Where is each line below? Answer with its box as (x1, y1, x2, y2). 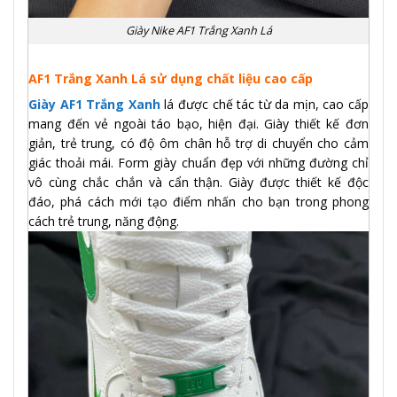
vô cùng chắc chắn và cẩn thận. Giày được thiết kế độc (28, 173, 369, 191)
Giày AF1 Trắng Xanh (28, 95, 160, 113)
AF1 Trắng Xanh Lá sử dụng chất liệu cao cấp (28, 69, 313, 87)
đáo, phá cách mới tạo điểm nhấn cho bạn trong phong (28, 192, 369, 210)
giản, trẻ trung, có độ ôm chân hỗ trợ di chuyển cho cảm (28, 134, 369, 152)
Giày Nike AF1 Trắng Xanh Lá (125, 22, 272, 38)
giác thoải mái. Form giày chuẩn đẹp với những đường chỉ (28, 153, 369, 171)
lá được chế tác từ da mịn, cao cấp (160, 95, 369, 113)
